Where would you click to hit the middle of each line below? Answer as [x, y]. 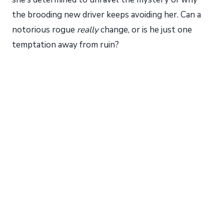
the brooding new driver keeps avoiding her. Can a [106, 15]
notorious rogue [44, 30]
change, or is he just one [145, 30]
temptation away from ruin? [65, 45]
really [88, 30]
